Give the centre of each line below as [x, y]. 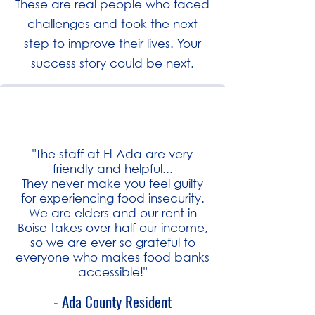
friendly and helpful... [112, 168]
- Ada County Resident [112, 302]
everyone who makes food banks [112, 257]
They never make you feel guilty [112, 183]
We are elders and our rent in [112, 213]
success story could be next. [112, 63]
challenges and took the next [112, 24]
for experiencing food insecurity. [112, 198]
